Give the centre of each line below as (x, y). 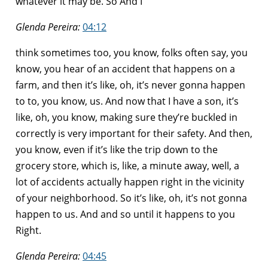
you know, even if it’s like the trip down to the (117, 149)
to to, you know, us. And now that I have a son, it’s (127, 101)
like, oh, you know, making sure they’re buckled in (127, 117)
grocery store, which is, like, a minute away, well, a (127, 165)
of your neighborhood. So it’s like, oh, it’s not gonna (131, 198)
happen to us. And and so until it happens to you (125, 214)
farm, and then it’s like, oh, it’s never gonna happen (130, 85)
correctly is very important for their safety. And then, (134, 133)
